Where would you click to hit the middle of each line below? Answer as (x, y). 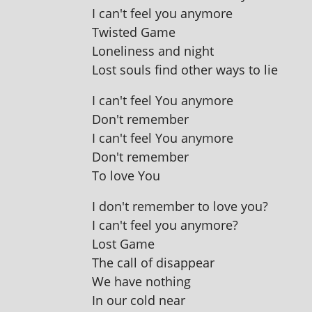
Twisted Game (134, 32)
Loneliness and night (153, 51)
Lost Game (123, 244)
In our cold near (139, 300)
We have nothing (141, 281)
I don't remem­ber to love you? (180, 206)
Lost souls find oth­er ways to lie (185, 70)
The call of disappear (153, 263)
